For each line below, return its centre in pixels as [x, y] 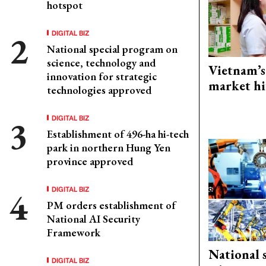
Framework [74, 232]
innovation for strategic [102, 76]
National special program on [112, 49]
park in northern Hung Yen [109, 148]
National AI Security [94, 219]
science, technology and [101, 63]
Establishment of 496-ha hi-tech [118, 134]
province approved [90, 161]
